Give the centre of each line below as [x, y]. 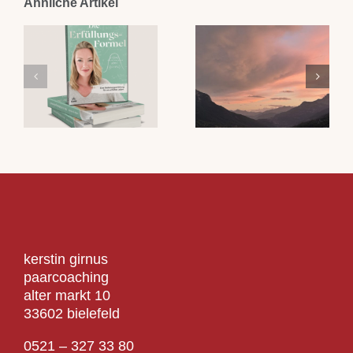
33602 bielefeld [71, 313]
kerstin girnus [65, 259]
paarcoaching [66, 277]
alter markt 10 [67, 295]
